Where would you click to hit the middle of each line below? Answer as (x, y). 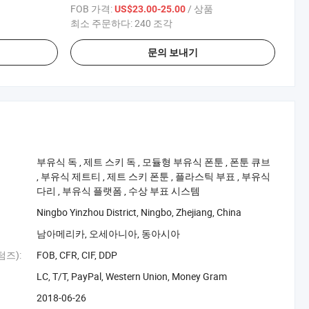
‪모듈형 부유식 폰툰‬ (183, 161)
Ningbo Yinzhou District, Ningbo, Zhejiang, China (139, 212)
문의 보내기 (173, 52)
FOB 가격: (93, 8)
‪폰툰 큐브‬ (250, 161)
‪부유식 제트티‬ (71, 176)
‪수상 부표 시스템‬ (165, 190)
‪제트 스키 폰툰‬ (138, 176)
